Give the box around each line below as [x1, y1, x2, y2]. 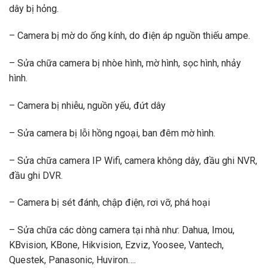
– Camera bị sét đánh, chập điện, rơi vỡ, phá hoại [9, 197, 210, 209]
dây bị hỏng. [9, 2, 59, 14]
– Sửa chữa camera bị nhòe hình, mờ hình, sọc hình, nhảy [9, 57, 241, 69]
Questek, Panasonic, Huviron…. [9, 254, 136, 266]
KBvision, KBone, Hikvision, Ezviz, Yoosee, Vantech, [9, 239, 224, 251]
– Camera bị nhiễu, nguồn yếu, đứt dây [9, 99, 166, 111]
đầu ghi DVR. [9, 169, 63, 181]
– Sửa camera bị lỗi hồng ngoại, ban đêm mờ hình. [9, 127, 215, 139]
